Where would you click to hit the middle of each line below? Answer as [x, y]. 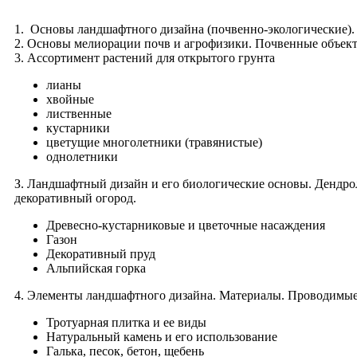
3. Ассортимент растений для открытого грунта [145, 58]
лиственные [79, 114]
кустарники [78, 128]
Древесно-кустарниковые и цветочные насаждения [186, 226]
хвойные [70, 100]
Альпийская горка [96, 269]
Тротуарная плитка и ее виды [126, 323]
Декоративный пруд [101, 254]
